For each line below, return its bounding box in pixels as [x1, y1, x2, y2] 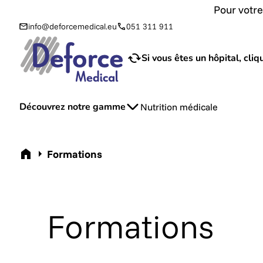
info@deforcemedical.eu [28, 21, 117, 32]
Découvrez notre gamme [19, 100, 126, 113]
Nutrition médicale [140, 100, 218, 113]
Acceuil [18, 146, 52, 160]
